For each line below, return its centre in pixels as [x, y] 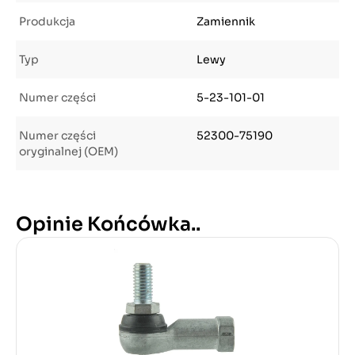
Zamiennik [226, 21]
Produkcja [47, 21]
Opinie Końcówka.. [108, 224]
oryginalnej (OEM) [69, 151]
